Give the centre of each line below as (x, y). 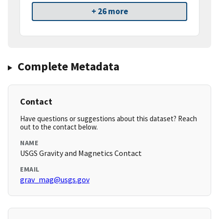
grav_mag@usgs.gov (55, 180)
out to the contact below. (59, 127)
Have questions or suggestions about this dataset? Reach (109, 119)
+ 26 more (109, 11)
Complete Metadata (68, 66)
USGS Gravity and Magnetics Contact (81, 153)
